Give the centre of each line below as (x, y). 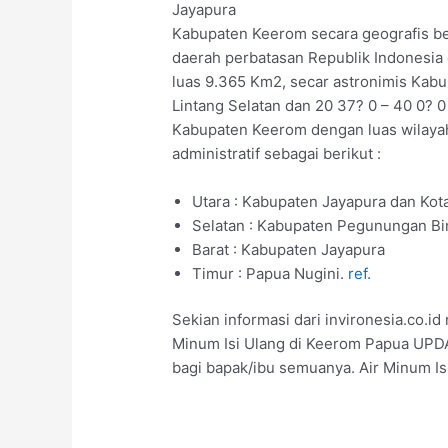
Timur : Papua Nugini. (270, 273)
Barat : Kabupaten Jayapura (289, 249)
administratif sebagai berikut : (277, 153)
